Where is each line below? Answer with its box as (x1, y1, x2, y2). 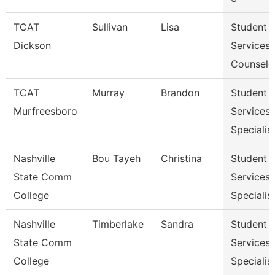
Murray (92, 87, 125, 99)
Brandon (161, 87, 199, 99)
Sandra (161, 218, 193, 230)
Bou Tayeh (92, 152, 141, 165)
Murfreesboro (14, 105, 77, 117)
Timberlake (92, 218, 144, 230)
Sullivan (92, 21, 128, 33)
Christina (161, 152, 202, 165)
